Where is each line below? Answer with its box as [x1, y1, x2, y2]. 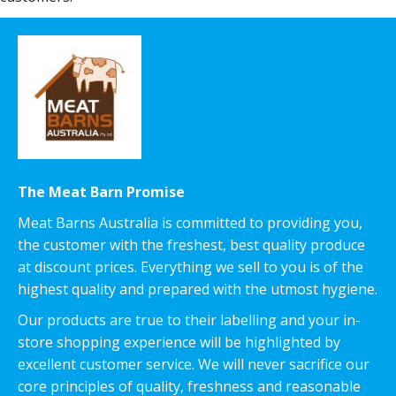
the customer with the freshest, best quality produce [18, 235, 365, 255]
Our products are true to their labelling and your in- [18, 310, 361, 330]
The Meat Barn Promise [18, 182, 185, 202]
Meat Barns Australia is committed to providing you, [18, 213, 362, 232]
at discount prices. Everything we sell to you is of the [18, 257, 363, 277]
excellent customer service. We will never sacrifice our [18, 354, 369, 374]
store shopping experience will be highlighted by [18, 332, 340, 352]
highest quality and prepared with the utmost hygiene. [18, 279, 377, 299]
